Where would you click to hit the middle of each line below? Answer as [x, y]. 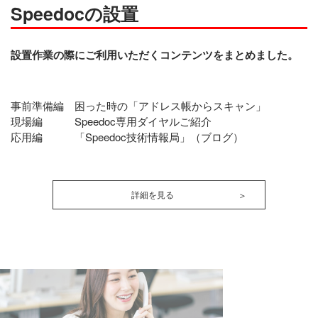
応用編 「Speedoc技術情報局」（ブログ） [127, 137]
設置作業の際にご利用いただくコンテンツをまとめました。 [154, 55]
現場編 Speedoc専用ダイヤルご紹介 [111, 121]
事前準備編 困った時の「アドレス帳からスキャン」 [138, 105]
